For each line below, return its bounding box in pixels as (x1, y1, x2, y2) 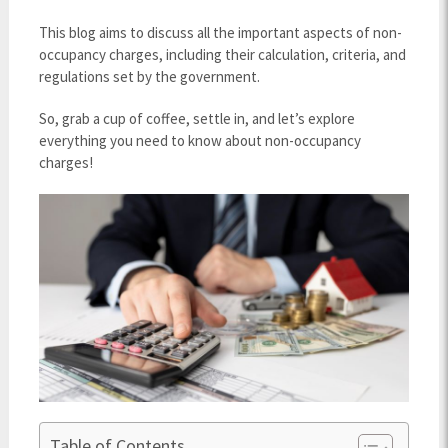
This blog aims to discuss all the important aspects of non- (38, 23, 402, 42)
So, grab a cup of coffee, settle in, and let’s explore (38, 109, 355, 128)
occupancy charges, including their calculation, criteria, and (38, 45, 406, 64)
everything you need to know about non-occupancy (38, 131, 361, 150)
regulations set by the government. (38, 67, 260, 86)
